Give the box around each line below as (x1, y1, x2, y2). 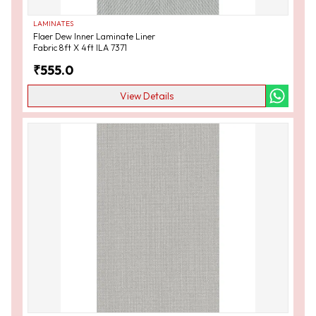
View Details (120, 90, 174, 103)
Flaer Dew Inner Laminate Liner (33, 31, 155, 42)
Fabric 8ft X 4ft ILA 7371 (33, 42, 127, 54)
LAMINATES (33, 19, 73, 29)
